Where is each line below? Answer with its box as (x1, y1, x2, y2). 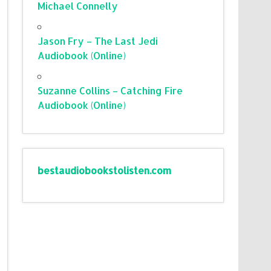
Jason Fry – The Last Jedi (38, 34, 158, 47)
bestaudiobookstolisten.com (38, 163, 172, 177)
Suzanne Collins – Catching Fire (38, 83, 183, 97)
